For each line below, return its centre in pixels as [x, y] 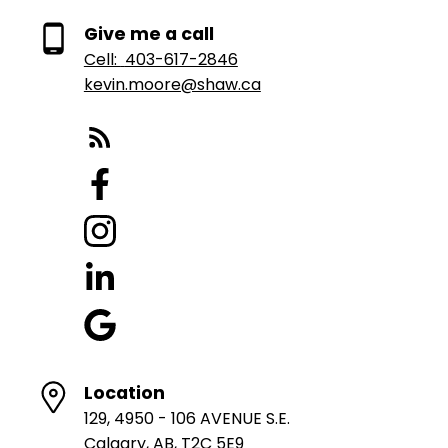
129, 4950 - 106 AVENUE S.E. [186, 418]
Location [124, 392]
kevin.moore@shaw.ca [172, 84]
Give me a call [148, 33]
